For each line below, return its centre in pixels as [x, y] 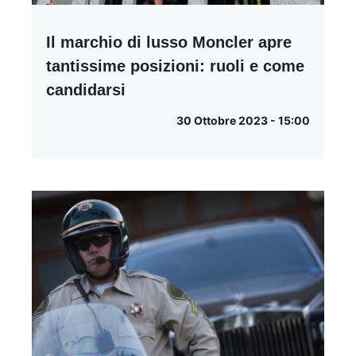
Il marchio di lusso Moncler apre [169, 42]
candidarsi [86, 89]
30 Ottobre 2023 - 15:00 [243, 120]
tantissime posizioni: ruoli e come [175, 66]
